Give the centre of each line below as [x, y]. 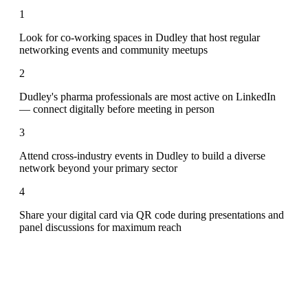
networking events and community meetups [113, 49]
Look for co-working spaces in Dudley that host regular [140, 37]
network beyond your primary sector [98, 168]
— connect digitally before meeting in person [117, 109]
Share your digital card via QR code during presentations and [152, 214]
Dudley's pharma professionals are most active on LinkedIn [147, 96]
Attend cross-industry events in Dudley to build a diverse [142, 155]
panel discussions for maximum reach [100, 227]
